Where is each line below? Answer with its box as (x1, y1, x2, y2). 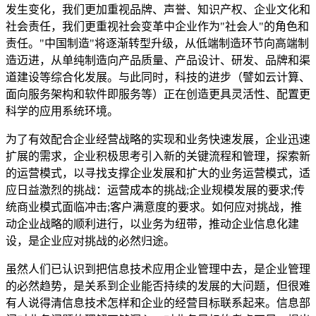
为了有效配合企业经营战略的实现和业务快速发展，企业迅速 (6, 133, 310, 145)
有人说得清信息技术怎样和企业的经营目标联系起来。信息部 (6, 296, 310, 309)
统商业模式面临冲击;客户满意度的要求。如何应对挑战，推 (6, 200, 302, 213)
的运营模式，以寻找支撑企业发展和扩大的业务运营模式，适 (6, 166, 310, 179)
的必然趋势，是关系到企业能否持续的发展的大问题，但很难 (6, 279, 310, 292)
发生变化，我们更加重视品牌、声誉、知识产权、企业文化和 (6, 3, 310, 16)
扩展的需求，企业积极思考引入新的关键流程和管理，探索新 (6, 150, 310, 162)
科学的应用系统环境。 (6, 104, 119, 117)
